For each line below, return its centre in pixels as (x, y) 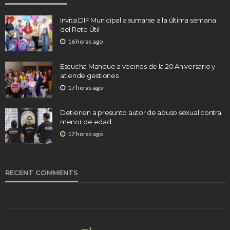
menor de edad (86, 121)
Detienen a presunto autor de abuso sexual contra (141, 112)
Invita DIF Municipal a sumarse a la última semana (138, 20)
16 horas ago (85, 41)
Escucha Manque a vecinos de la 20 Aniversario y (138, 66)
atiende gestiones (89, 75)
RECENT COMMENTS (42, 172)
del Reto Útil (80, 29)
